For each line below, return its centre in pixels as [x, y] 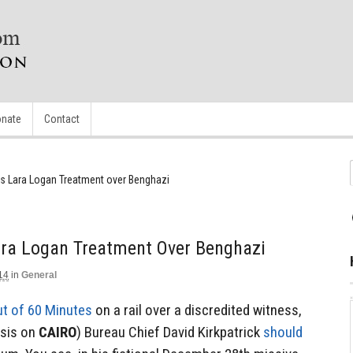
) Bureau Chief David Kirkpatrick [170, 332]
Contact [62, 119]
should [283, 332]
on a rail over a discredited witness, [197, 310]
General [39, 275]
